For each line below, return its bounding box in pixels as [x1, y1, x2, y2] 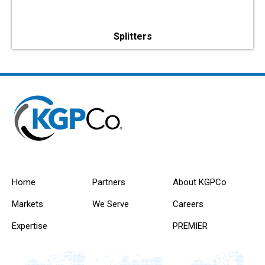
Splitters [113, 31, 152, 43]
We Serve [92, 199, 129, 209]
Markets [12, 199, 43, 209]
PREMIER [172, 221, 208, 231]
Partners [92, 177, 125, 188]
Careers [172, 199, 203, 209]
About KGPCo [172, 177, 227, 188]
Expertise [12, 221, 47, 231]
